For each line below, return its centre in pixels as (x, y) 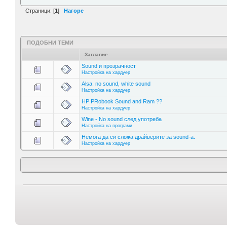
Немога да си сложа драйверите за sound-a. (138, 137)
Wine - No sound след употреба (122, 119)
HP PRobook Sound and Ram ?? (122, 102)
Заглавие (96, 55)
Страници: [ (40, 10)
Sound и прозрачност (109, 66)
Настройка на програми (107, 126)
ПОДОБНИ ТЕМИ (50, 43)
